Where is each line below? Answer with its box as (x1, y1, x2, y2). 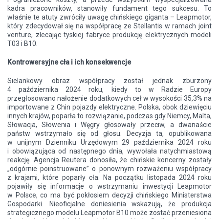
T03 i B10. (7, 40, 39, 48)
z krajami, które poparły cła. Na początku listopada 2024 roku (7, 174, 212, 182)
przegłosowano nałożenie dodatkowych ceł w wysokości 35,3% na (7, 94, 212, 103)
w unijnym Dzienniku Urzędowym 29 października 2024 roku (7, 138, 212, 147)
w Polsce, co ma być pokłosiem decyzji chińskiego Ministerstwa (7, 191, 212, 199)
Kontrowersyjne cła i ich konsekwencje (7, 58, 131, 66)
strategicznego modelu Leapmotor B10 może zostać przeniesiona (7, 209, 212, 217)
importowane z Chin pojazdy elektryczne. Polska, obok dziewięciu (7, 103, 212, 111)
